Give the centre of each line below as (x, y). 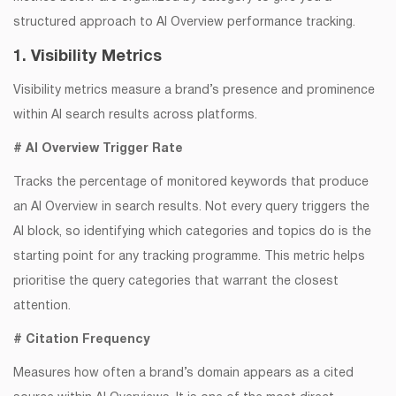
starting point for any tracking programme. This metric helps (189, 257)
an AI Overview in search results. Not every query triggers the (191, 208)
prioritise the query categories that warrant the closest (176, 282)
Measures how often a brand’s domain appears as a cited (183, 374)
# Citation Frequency (81, 340)
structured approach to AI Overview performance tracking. (184, 23)
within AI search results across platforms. (135, 116)
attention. (42, 307)
